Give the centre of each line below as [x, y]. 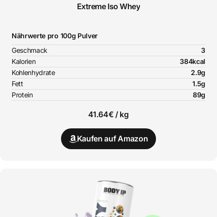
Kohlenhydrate [33, 73]
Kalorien [24, 62]
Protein [22, 95]
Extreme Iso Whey [108, 7]
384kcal [193, 62]
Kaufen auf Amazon [112, 139]
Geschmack [30, 50]
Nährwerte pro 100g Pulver [55, 36]
